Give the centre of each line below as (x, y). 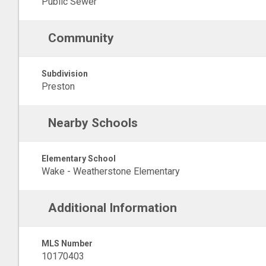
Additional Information (112, 208)
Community (81, 38)
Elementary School (79, 159)
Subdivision (65, 74)
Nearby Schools (93, 123)
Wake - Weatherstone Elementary (111, 171)
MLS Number (67, 243)
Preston (58, 86)
